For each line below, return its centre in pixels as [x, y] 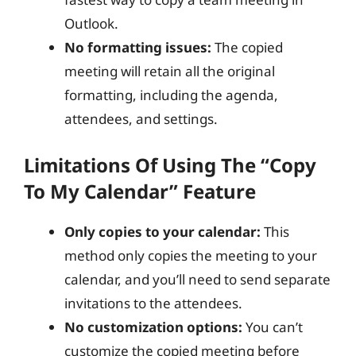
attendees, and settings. [141, 119]
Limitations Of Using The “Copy [170, 164]
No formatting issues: [138, 47]
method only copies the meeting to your [191, 255]
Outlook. [91, 23]
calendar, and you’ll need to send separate [197, 279]
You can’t [273, 327]
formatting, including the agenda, [171, 95]
